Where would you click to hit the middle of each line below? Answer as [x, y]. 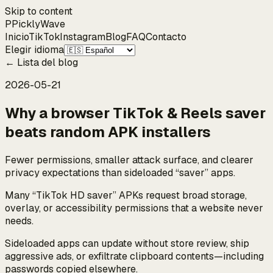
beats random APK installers [108, 132]
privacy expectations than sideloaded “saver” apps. [120, 172]
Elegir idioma [34, 50]
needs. [19, 221]
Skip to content [39, 11]
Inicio [17, 37]
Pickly [26, 24]
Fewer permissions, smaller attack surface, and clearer [129, 160]
